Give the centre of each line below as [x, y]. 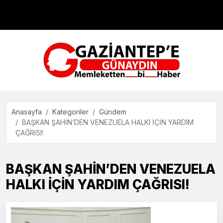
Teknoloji [27, 62]
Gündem [113, 111]
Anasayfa [27, 111]
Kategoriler [70, 111]
